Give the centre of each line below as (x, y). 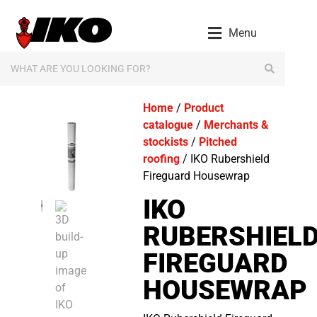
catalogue (168, 125)
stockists (165, 142)
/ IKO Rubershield (224, 159)
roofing (161, 159)
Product (203, 108)
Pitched (218, 142)
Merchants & (236, 125)
